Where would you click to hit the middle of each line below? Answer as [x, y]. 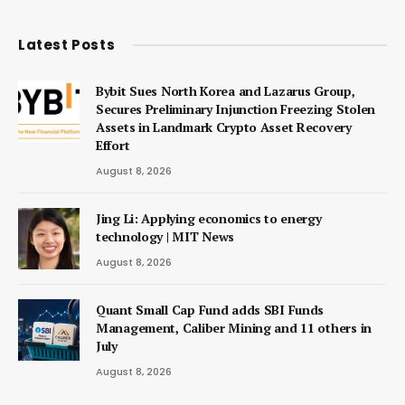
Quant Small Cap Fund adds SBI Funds [210, 309]
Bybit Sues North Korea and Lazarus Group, [226, 90]
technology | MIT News [165, 236]
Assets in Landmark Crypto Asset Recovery [224, 127]
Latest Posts [67, 44]
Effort [113, 145]
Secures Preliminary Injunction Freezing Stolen [236, 108]
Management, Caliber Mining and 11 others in [234, 327]
